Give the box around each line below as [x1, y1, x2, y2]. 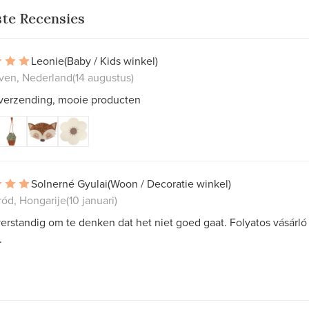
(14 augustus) [72, 69, 134, 85]
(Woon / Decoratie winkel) [108, 175, 231, 191]
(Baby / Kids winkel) [64, 52, 158, 68]
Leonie [31, 52, 64, 68]
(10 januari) [66, 192, 117, 208]
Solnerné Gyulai [31, 175, 108, 191]
